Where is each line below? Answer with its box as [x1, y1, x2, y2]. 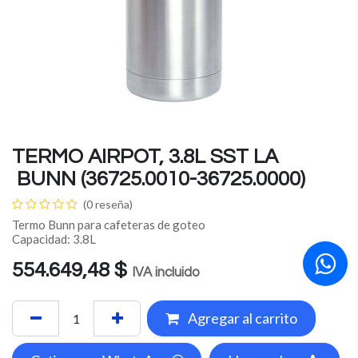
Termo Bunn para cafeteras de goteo [12, 217, 205, 232]
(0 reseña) [83, 197, 133, 211]
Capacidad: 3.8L [12, 232, 96, 246]
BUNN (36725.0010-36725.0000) [12, 169, 305, 189]
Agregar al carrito [185, 309, 297, 327]
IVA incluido [132, 265, 200, 280]
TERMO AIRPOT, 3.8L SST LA [12, 146, 278, 167]
